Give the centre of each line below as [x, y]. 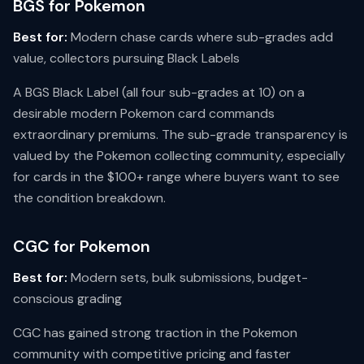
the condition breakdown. [89, 198]
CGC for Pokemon [82, 246]
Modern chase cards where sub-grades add [200, 37]
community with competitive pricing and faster [152, 354]
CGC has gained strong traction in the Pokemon [155, 333]
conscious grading [67, 299]
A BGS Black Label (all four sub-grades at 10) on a [159, 92]
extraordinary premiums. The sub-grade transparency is [180, 134]
